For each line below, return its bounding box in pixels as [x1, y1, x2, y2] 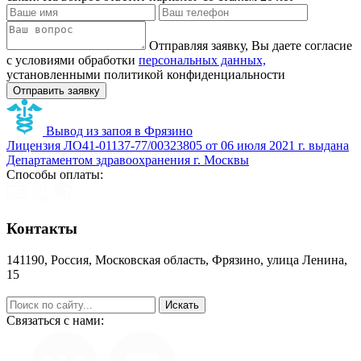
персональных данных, [139, 52, 266, 67]
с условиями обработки [6, 52, 139, 67]
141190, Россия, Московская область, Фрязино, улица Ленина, [6, 253, 347, 268]
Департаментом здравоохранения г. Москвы [6, 152, 249, 167]
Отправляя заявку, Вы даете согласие [149, 38, 352, 52]
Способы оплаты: [6, 167, 103, 181]
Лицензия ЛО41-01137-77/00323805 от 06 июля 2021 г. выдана [6, 138, 349, 152]
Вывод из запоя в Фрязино [46, 123, 193, 138]
